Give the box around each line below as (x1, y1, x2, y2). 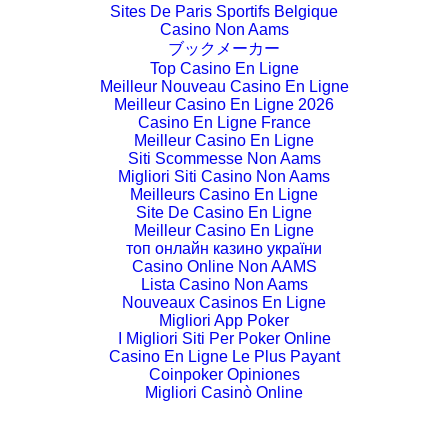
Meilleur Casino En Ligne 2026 (114, 96, 334, 113)
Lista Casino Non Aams (140, 276, 308, 293)
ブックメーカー (168, 40, 280, 57)
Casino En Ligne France (137, 114, 311, 131)
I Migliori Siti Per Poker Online (117, 330, 331, 347)
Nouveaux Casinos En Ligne (122, 294, 326, 311)
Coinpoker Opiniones (148, 366, 300, 383)
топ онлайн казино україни (126, 240, 322, 257)
